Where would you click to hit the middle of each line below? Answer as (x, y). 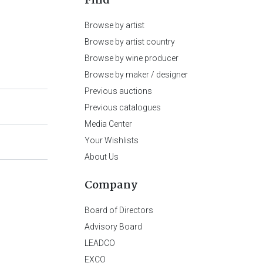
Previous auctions (118, 91)
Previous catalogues (123, 107)
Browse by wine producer (131, 58)
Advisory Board (113, 226)
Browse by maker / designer (136, 74)
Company (111, 185)
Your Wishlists (112, 140)
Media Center (108, 124)
